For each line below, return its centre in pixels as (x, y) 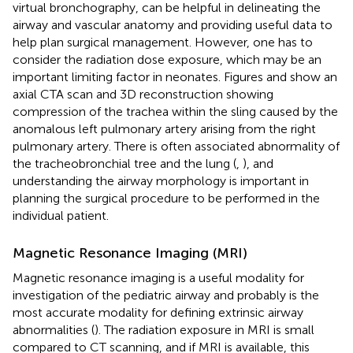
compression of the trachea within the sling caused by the (175, 111)
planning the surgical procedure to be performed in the (166, 198)
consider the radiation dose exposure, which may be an (167, 59)
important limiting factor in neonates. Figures (139, 76)
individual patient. (61, 215)
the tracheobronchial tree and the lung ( (124, 163)
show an (314, 76)
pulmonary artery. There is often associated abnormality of (176, 146)
